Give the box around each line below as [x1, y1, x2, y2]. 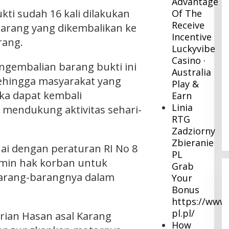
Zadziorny [172, 125, 216, 138]
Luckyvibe [172, 42, 216, 55]
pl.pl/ [172, 207, 195, 220]
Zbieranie [172, 136, 214, 149]
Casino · [172, 54, 206, 67]
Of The [172, 7, 202, 20]
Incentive [172, 31, 212, 43]
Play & [172, 78, 199, 90]
